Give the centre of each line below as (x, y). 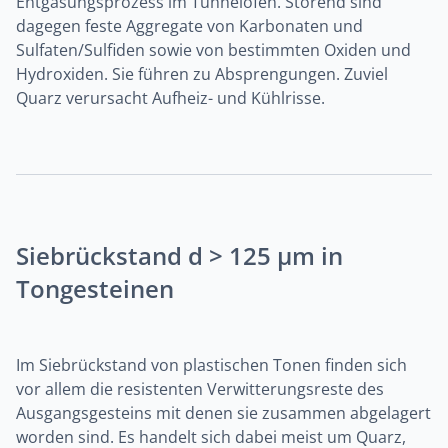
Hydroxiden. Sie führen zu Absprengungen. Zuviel (202, 74)
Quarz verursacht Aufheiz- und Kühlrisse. (170, 98)
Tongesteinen (95, 288)
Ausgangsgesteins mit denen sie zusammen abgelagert (223, 413)
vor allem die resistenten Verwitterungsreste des (200, 389)
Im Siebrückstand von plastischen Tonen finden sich (211, 365)
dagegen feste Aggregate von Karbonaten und (189, 26)
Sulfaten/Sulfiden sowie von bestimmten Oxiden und (213, 50)
